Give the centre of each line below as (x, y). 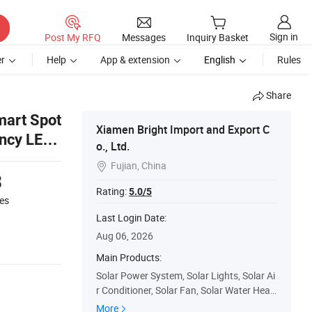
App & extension (135, 71)
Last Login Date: (131, 229)
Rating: (112, 203)
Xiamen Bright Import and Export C (183, 141)
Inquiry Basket (218, 38)
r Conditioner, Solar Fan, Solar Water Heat (185, 302)
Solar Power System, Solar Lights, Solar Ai (186, 287)
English (220, 71)
